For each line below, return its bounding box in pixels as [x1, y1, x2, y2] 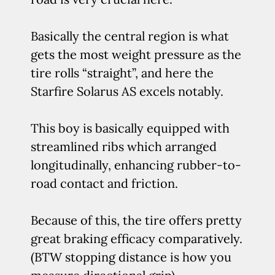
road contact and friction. [31, 176, 178, 191]
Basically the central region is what [31, 28, 229, 44]
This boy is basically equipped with [31, 120, 230, 136]
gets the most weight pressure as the [31, 47, 241, 62]
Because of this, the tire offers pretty [31, 212, 242, 228]
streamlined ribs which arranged [31, 139, 217, 154]
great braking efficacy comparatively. [31, 231, 242, 246]
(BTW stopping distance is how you [31, 249, 231, 265]
